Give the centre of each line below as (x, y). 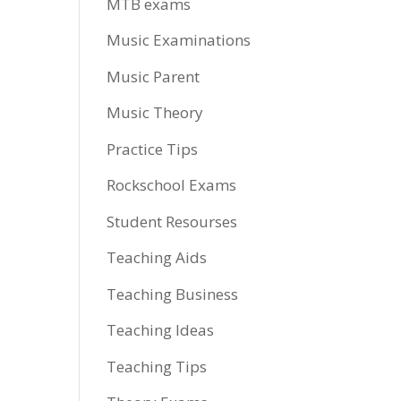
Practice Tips (153, 149)
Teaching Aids (157, 257)
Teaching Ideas (161, 330)
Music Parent (154, 76)
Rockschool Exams (172, 185)
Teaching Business (173, 294)
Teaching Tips (157, 366)
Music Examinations (179, 40)
